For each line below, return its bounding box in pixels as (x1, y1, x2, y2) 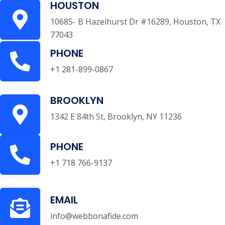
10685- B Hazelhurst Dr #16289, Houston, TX (50, 16, 220, 27)
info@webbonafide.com (50, 210, 138, 221)
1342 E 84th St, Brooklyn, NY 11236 (50, 111, 182, 122)
